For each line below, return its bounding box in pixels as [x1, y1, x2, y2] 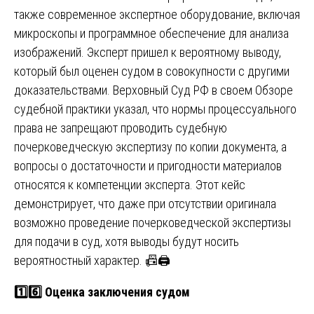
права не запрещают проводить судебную [14, 120, 227, 135]
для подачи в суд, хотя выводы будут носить [14, 233, 239, 249]
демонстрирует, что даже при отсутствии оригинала [14, 196, 276, 211]
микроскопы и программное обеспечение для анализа [14, 25, 289, 41]
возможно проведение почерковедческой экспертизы [14, 214, 291, 230]
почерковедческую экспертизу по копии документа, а [14, 139, 287, 154]
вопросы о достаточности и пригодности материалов [14, 158, 282, 173]
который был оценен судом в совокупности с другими [14, 63, 289, 78]
